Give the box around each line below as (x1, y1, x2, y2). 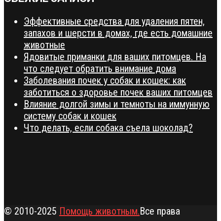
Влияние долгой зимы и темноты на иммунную (24, 98, 210, 110)
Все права (140, 205, 180, 217)
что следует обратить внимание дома (24, 62, 176, 74)
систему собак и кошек (24, 110, 116, 122)
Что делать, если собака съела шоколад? (24, 121, 193, 134)
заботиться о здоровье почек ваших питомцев (24, 86, 213, 98)
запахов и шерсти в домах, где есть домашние (24, 27, 213, 39)
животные (24, 38, 65, 51)
